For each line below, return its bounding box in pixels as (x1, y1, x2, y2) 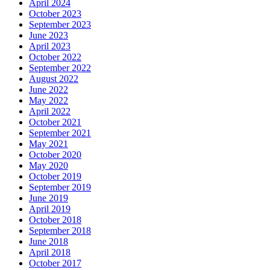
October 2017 (29, 257, 81, 268)
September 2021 (29, 127, 91, 138)
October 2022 (29, 51, 81, 62)
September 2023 (29, 19, 91, 30)
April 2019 (29, 203, 71, 214)
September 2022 (29, 62, 91, 73)
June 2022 (29, 84, 68, 95)
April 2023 (29, 40, 71, 51)
